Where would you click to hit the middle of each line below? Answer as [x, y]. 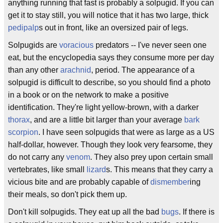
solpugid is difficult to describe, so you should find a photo [109, 82]
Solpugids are [34, 45]
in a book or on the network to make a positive [88, 95]
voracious [76, 45]
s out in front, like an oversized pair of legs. [113, 28]
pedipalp [23, 28]
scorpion [23, 132]
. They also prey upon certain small [152, 157]
